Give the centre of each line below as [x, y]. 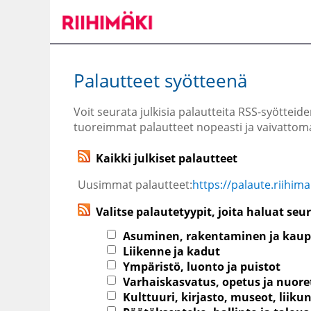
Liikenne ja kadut [171, 251]
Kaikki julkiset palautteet [164, 158]
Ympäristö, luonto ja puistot [202, 266]
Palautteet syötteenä [160, 81]
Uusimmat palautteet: [135, 185]
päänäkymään [79, 18]
